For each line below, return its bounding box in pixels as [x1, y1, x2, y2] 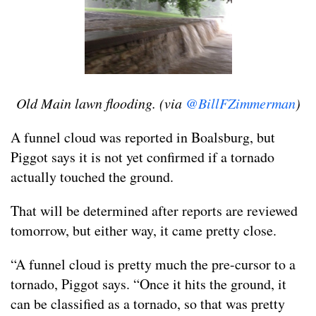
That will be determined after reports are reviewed [11, 200, 298, 220]
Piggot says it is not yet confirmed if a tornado [11, 147, 274, 166]
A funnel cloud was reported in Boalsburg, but [11, 127, 275, 147]
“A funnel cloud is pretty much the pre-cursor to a [11, 254, 296, 274]
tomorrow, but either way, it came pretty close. [11, 220, 276, 240]
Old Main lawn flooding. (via [16, 93, 186, 112]
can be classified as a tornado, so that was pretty [11, 293, 285, 313]
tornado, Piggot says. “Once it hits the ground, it [11, 274, 286, 293]
